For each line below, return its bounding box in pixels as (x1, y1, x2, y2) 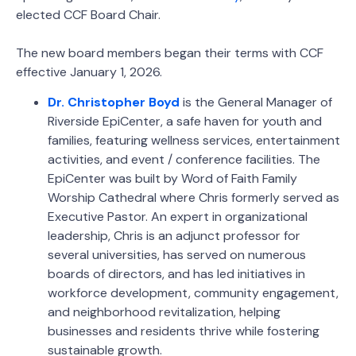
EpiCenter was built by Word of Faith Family (48, 170, 297, 188)
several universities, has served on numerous (48, 246, 306, 264)
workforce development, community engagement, (48, 284, 339, 302)
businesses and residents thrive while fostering (48, 323, 319, 340)
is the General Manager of (180, 94, 332, 111)
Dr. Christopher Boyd (48, 94, 180, 111)
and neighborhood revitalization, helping (48, 304, 281, 321)
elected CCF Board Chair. (16, 6, 161, 23)
